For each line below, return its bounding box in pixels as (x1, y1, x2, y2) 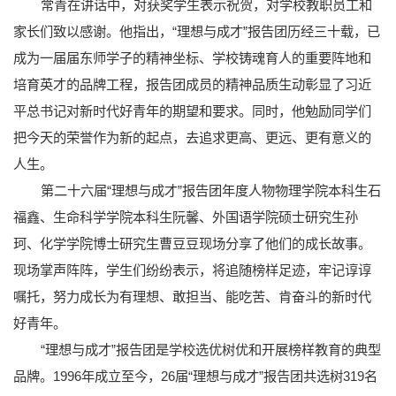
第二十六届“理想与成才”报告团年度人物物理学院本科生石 (40, 182, 381, 198)
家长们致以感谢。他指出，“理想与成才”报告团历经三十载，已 (13, 23, 380, 39)
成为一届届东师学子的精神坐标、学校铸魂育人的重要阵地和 (13, 49, 371, 65)
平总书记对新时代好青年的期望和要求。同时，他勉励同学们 (13, 103, 371, 118)
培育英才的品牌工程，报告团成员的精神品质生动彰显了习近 (13, 76, 371, 92)
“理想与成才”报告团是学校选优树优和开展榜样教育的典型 (40, 341, 381, 357)
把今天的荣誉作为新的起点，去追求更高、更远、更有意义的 (13, 129, 371, 145)
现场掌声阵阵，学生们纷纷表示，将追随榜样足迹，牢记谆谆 (13, 262, 371, 278)
